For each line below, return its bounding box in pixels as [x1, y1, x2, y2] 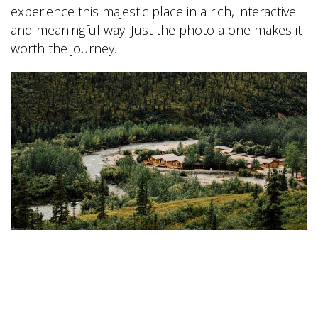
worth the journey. [11, 40, 116, 57]
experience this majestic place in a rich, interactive [11, 3, 296, 21]
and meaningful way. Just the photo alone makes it [11, 21, 302, 39]
